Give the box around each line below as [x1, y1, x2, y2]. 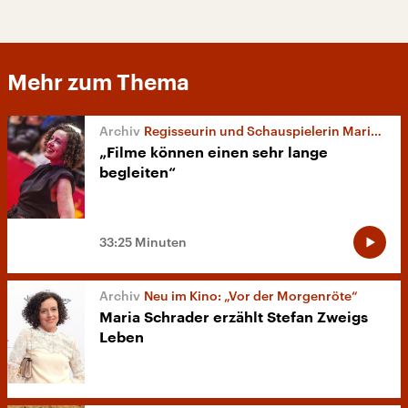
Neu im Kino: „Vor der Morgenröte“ [144, 288, 358, 304]
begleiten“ [99, 165, 176, 180]
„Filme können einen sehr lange [99, 145, 328, 160]
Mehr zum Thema [7, 71, 189, 94]
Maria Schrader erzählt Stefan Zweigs [99, 311, 368, 326]
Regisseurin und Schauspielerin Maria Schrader [144, 122, 371, 138]
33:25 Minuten [99, 234, 187, 250]
